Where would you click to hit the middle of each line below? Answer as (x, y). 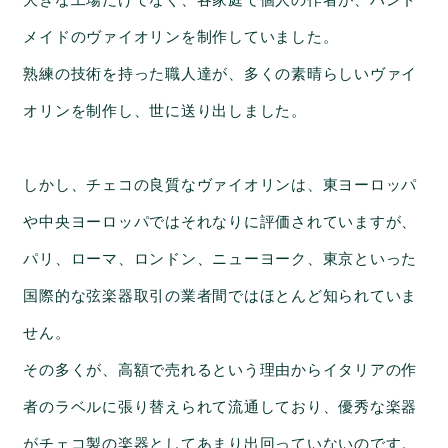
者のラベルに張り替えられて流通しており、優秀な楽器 (220, 407)
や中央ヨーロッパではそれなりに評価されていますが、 (220, 222)
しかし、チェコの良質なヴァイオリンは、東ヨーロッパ (220, 185)
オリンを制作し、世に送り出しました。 (165, 111)
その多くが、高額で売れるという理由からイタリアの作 (220, 370)
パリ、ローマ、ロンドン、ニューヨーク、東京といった (220, 259)
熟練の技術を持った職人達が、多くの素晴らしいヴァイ (220, 74)
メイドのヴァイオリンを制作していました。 (181, 37)
